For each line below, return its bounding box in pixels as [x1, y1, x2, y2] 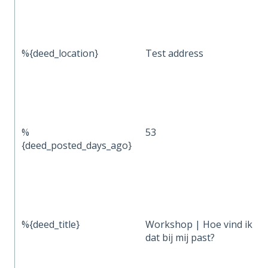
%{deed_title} [22, 217, 80, 231]
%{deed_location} [22, 46, 99, 60]
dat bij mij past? [145, 230, 215, 244]
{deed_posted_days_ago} [22, 138, 132, 152]
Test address [145, 46, 204, 60]
